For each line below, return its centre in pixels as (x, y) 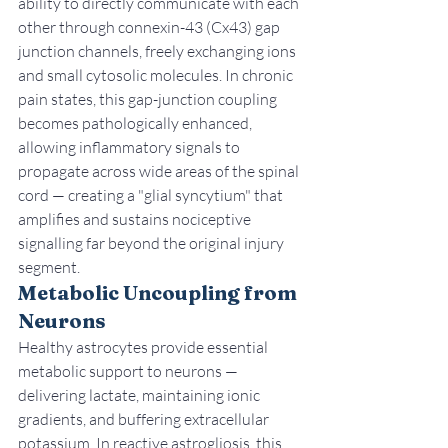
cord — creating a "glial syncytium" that (152, 195)
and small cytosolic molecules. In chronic (157, 75)
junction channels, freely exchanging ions (158, 51)
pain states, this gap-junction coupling (149, 99)
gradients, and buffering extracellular (145, 419)
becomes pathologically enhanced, (136, 123)
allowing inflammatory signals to (130, 147)
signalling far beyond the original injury (152, 243)
